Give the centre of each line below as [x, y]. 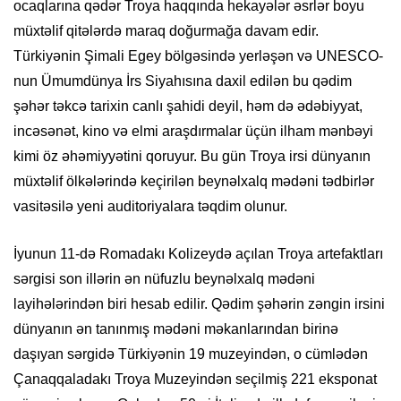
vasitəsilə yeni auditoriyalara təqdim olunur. [150, 207]
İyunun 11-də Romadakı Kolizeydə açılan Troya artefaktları [198, 254]
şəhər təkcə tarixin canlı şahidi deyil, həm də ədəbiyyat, [188, 107]
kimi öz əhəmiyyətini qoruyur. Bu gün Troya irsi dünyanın [192, 157]
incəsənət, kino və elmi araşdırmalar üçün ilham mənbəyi [193, 132]
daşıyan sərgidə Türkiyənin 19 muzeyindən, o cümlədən [191, 354]
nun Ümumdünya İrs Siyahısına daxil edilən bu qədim [183, 81]
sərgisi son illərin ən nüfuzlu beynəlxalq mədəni [164, 279]
